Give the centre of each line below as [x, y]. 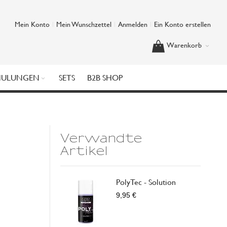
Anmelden [133, 24]
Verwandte [101, 139]
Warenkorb [184, 45]
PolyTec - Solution [146, 182]
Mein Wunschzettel [84, 24]
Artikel [84, 151]
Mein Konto [32, 24]
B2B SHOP [105, 77]
